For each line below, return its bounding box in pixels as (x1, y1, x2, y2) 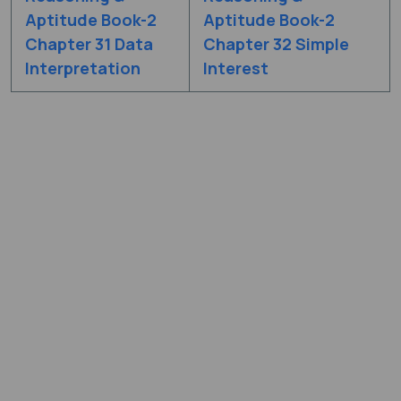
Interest (203, 56, 269, 79)
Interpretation (25, 56, 141, 79)
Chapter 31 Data (25, 32, 153, 55)
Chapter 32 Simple (203, 32, 349, 55)
